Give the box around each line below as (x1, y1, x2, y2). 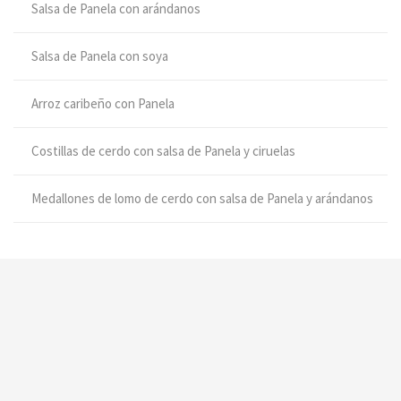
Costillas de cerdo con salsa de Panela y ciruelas (31, 142, 295, 160)
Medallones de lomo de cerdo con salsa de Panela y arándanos (31, 190, 373, 208)
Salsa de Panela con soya (31, 47, 168, 65)
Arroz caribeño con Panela (31, 95, 175, 113)
